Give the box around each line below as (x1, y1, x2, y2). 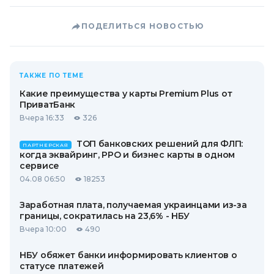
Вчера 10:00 (20, 224, 67, 234)
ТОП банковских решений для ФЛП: (76, 138, 243, 149)
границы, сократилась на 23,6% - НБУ (20, 210, 190, 221)
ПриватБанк (20, 99, 76, 110)
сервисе (20, 160, 60, 171)
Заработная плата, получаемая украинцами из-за (20, 199, 247, 210)
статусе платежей (20, 261, 104, 272)
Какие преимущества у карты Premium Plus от (20, 88, 232, 99)
